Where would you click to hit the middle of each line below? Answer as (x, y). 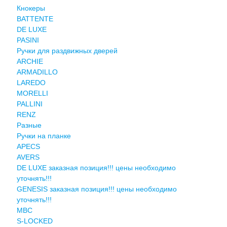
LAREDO (31, 82)
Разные (29, 125)
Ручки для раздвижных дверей (67, 50)
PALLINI (29, 104)
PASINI (28, 40)
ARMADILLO (37, 72)
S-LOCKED (34, 221)
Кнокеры (31, 8)
